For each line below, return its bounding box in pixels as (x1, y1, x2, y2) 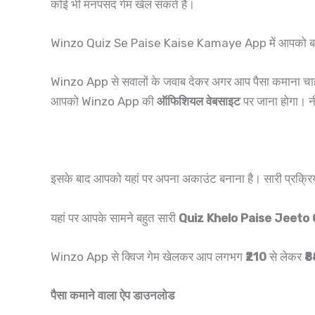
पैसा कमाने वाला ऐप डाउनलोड (51, 288, 174, 302)
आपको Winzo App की (51, 94, 154, 108)
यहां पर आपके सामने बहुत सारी (51, 210, 179, 225)
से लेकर (266, 249, 304, 264)
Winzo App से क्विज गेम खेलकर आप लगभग (51, 249, 245, 264)
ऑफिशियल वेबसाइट (154, 94, 240, 108)
